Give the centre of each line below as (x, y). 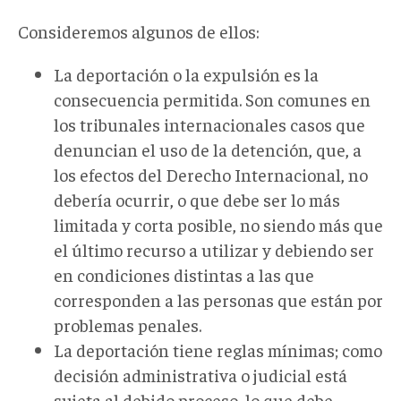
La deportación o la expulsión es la (186, 73)
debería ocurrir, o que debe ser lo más (197, 199)
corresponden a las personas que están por (218, 299)
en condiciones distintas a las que (184, 274)
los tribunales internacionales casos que (209, 124)
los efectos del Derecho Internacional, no (211, 174)
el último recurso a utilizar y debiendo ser (214, 249)
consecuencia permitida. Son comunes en (212, 98)
